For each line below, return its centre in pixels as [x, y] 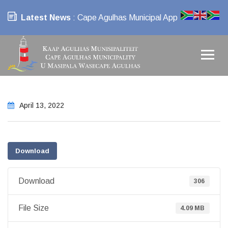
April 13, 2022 [41, 105]
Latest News [46, 18]
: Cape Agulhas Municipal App [124, 18]
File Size [34, 208]
